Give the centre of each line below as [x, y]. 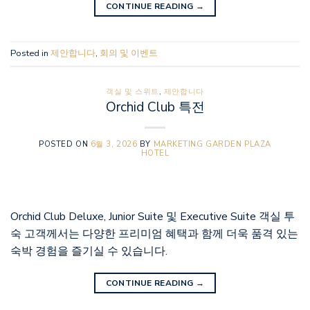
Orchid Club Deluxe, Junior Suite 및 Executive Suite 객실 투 [153, 217]
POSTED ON [65, 145]
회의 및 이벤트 [129, 54]
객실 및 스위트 [133, 91]
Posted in [30, 54]
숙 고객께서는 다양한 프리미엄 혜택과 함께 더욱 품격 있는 [154, 234]
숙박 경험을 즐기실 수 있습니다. [89, 252]
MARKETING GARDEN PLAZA [212, 145]
